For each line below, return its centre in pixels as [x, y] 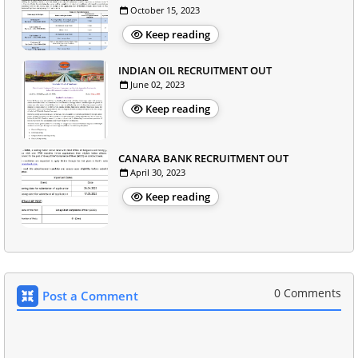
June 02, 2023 [157, 84]
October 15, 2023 [165, 10]
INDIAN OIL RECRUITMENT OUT [195, 70]
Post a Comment [90, 296]
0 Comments [308, 293]
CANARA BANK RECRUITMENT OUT [203, 158]
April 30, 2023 [158, 172]
